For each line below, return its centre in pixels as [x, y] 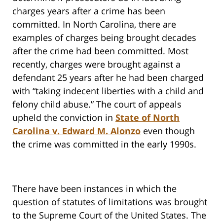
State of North [147, 118]
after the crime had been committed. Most [100, 51]
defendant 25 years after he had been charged [108, 78]
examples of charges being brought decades [104, 38]
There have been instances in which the [94, 189]
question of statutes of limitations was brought [110, 202]
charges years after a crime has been [89, 11]
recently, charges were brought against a [96, 64]
